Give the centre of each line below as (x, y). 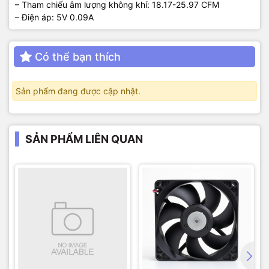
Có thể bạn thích (78, 56)
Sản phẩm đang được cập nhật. (78, 91)
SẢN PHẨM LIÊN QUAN (84, 139)
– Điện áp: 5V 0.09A (54, 17)
